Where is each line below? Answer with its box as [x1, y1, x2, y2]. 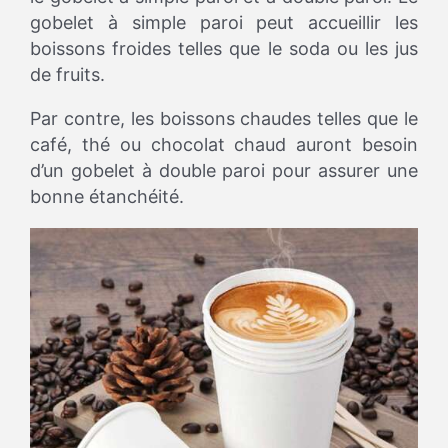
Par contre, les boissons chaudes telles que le [30, 108, 418, 130]
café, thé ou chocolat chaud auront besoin [30, 134, 418, 156]
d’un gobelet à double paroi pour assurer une [30, 160, 418, 182]
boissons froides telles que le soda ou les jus [30, 38, 418, 60]
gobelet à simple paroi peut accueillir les [30, 12, 418, 34]
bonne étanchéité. [30, 186, 184, 208]
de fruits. [30, 64, 105, 86]
